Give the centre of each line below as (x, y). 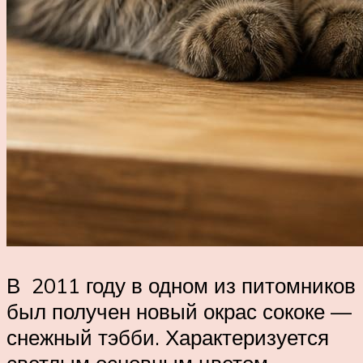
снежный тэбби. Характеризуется (168, 337)
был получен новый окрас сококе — (179, 311)
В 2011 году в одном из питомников (181, 285)
